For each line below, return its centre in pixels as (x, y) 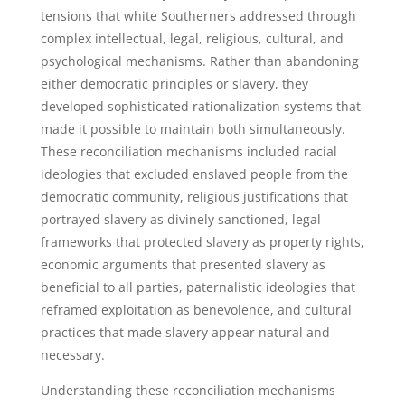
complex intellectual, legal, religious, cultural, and (192, 38)
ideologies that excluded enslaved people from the (194, 174)
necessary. (72, 355)
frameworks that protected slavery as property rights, (202, 242)
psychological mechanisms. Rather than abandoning (199, 61)
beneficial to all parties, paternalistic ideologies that (198, 287)
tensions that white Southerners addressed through (198, 16)
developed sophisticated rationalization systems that (200, 106)
